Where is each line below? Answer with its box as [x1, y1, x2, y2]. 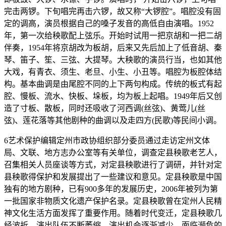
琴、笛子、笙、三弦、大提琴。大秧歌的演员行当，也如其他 [4, 55, 222, 65]
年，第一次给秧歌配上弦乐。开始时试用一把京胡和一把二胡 [4, 31, 222, 40]
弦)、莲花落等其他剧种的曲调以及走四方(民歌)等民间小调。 [4, 116, 221, 125]
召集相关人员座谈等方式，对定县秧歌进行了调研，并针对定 [4, 160, 222, 169]
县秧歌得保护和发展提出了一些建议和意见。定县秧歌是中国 [4, 173, 222, 182]
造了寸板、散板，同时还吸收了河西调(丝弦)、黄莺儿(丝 [4, 104, 205, 113]
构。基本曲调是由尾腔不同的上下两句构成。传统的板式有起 [4, 80, 222, 89]
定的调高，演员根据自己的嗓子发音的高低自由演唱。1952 [4, 19, 214, 28]
